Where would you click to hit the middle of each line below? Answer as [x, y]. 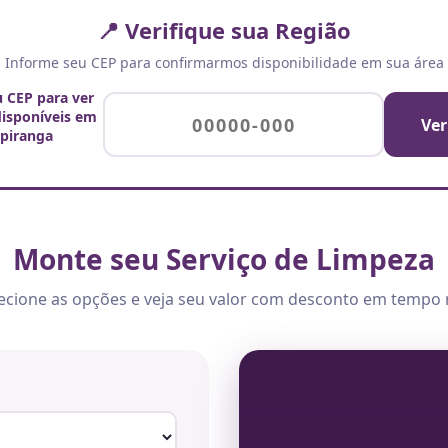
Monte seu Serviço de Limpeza [224, 259]
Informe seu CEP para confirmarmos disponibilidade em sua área [224, 62]
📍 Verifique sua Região [224, 30]
